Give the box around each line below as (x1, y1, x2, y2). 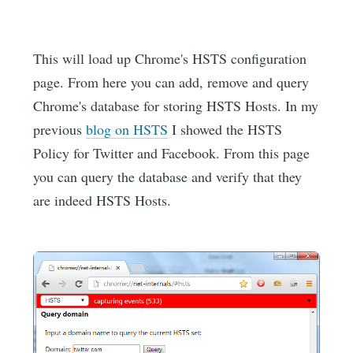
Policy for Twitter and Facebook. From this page (33, 143, 310, 162)
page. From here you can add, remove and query (33, 72, 310, 91)
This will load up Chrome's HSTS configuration (33, 48, 307, 68)
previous (33, 119, 87, 139)
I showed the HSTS (168, 119, 283, 139)
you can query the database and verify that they (33, 166, 303, 186)
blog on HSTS (86, 119, 169, 139)
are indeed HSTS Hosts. (33, 190, 172, 210)
